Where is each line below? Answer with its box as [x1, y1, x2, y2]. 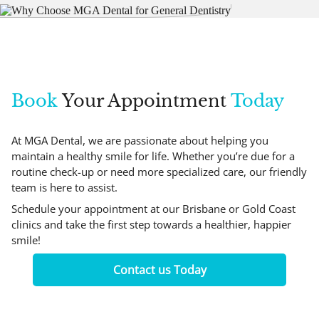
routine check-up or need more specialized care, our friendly [11, 164, 307, 179]
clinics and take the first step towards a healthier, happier [11, 216, 291, 231]
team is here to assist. [11, 179, 117, 194]
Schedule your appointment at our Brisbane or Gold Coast [11, 201, 296, 216]
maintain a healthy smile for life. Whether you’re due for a [11, 148, 295, 163]
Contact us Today [113, 261, 206, 278]
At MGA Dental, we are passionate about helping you [11, 132, 268, 147]
